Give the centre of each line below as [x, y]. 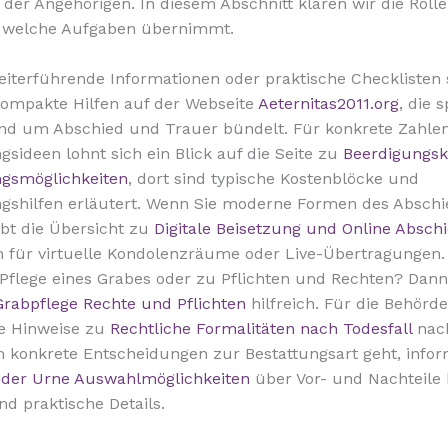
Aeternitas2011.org [328, 104]
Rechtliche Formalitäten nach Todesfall [261, 329]
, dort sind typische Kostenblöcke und [273, 179]
